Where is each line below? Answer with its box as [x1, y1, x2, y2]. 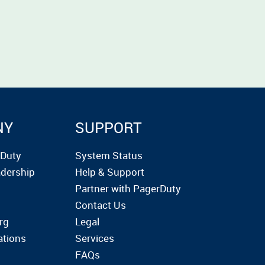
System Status [75, 148, 143, 162]
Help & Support [75, 165, 145, 179]
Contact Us [75, 198, 127, 212]
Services [75, 231, 115, 245]
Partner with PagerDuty [75, 182, 182, 195]
